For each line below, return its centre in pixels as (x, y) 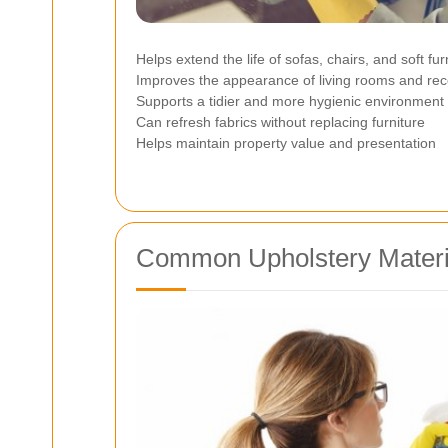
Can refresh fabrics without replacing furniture (280, 121)
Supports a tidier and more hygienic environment (290, 100)
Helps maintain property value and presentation (286, 142)
